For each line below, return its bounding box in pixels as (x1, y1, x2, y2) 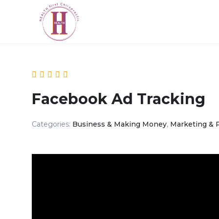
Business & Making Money (72, 120, 167, 129)
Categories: (31, 120, 72, 129)
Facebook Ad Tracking (31, 90, 205, 108)
